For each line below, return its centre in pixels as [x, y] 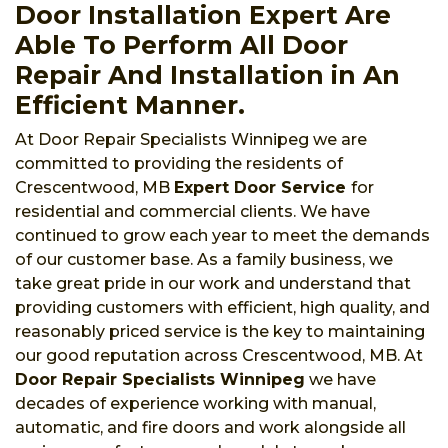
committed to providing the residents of [179, 163]
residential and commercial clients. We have [192, 211]
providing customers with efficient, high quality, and [222, 307]
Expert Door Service [262, 187]
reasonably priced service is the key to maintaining [220, 331]
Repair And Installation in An [207, 74]
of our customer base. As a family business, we [204, 259]
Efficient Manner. [130, 104]
